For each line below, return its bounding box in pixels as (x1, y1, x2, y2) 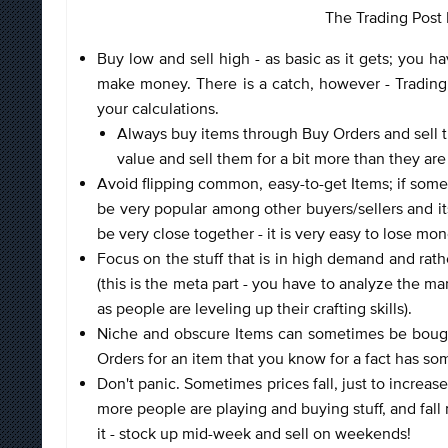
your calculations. (97, 98, 223, 117)
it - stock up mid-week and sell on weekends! (97, 423, 415, 442)
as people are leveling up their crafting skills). (97, 298, 416, 317)
